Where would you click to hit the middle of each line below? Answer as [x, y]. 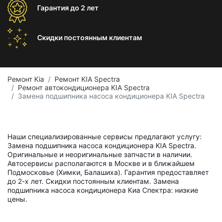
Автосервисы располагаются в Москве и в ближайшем [101, 163]
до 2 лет [84, 8]
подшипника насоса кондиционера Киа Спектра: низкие [103, 190]
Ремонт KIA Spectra [87, 79]
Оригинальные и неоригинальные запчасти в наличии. [100, 154]
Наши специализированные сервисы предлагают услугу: [105, 137]
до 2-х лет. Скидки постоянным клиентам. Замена [93, 181]
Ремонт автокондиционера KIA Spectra [84, 87]
